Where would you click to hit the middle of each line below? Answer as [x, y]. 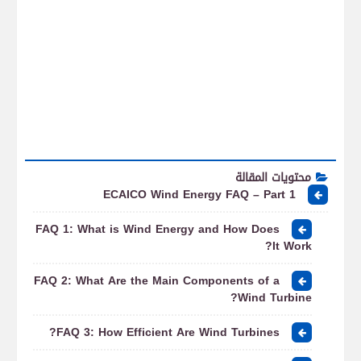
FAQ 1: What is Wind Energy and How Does [158, 229]
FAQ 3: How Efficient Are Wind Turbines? [168, 332]
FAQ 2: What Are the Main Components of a [157, 281]
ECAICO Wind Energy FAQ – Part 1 [199, 195]
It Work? [292, 246]
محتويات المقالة [273, 178]
